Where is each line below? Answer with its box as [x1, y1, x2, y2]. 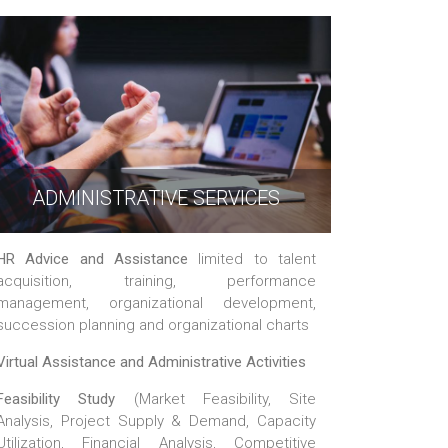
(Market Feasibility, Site [115, 389, 316, 408]
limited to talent [188, 249, 316, 268]
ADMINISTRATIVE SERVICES [32, 185, 280, 210]
